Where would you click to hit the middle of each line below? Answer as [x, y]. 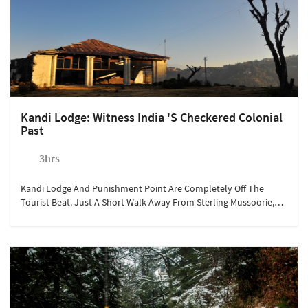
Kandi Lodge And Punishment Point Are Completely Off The [142, 188]
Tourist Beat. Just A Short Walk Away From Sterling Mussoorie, [147, 202]
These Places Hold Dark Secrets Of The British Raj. [121, 216]
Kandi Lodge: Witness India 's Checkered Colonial [152, 117]
